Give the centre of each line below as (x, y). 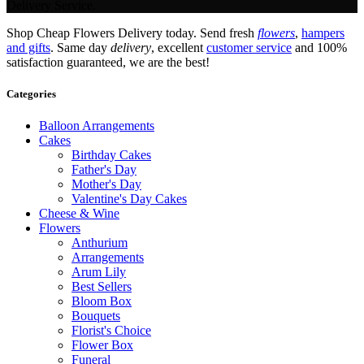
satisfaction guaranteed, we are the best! (108, 62)
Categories (31, 94)
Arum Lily (99, 272)
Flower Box (102, 345)
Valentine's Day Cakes (129, 199)
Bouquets (96, 316)
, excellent (179, 47)
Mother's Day (106, 184)
